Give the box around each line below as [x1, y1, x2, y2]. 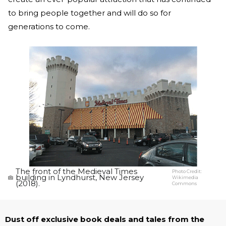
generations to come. [8, 22, 92, 32]
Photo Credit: [172, 168, 202, 174]
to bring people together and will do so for [8, 8, 171, 18]
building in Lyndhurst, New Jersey [16, 172, 144, 182]
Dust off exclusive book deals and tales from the [5, 214, 204, 224]
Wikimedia [172, 174, 199, 180]
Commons [172, 180, 197, 186]
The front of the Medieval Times [16, 166, 137, 176]
